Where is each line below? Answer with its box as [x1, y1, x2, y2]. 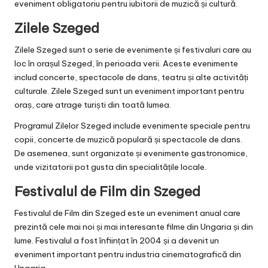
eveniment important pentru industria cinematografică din [14, 249, 241, 260]
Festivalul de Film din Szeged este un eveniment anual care [14, 208, 240, 219]
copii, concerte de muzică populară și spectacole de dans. [14, 134, 242, 145]
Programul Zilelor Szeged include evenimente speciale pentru [14, 120, 250, 132]
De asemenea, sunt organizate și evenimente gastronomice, [14, 148, 248, 159]
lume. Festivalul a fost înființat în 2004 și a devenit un [14, 235, 219, 246]
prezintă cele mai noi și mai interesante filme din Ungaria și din [14, 221, 253, 233]
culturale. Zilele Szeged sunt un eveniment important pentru [14, 86, 244, 97]
